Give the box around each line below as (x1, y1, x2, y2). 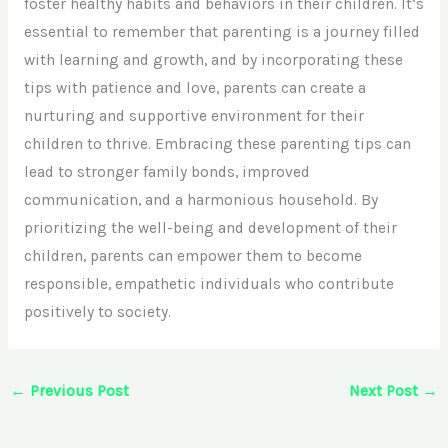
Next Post (348, 381, 422, 400)
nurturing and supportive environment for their (23, 107, 364, 126)
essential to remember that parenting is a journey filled (23, 23, 420, 42)
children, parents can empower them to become (23, 247, 362, 266)
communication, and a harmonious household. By (23, 191, 378, 210)
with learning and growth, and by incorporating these (23, 51, 403, 70)
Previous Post (26, 381, 130, 400)
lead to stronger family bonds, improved (23, 163, 310, 182)
